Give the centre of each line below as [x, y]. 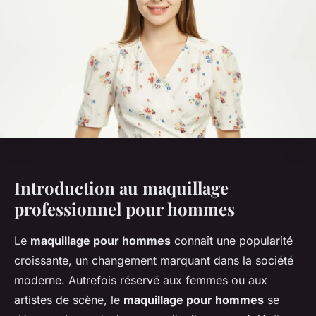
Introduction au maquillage [121, 188]
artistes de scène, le [69, 300]
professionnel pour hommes [124, 209]
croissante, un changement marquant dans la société [154, 261]
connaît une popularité [232, 241]
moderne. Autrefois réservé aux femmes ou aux [141, 280]
